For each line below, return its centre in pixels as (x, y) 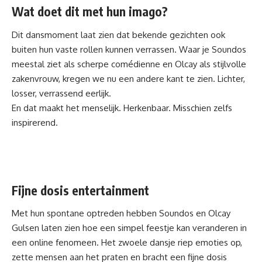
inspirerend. (35, 122)
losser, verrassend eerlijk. (61, 93)
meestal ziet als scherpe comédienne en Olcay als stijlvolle (129, 64)
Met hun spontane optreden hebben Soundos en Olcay (121, 213)
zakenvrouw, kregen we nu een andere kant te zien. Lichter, (128, 78)
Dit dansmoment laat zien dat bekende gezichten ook (118, 35)
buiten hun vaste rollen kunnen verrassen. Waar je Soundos (129, 49)
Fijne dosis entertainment (80, 190)
